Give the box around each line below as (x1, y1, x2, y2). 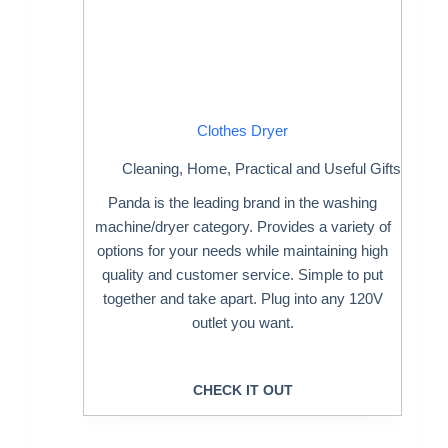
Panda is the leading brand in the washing (108, 194, 378, 211)
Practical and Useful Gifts (234, 160, 401, 177)
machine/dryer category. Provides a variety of (94, 218, 391, 235)
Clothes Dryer (197, 121, 289, 139)
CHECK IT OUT (192, 381, 293, 398)
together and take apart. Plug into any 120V (102, 290, 383, 307)
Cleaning (121, 160, 179, 177)
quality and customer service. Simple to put (102, 266, 384, 283)
